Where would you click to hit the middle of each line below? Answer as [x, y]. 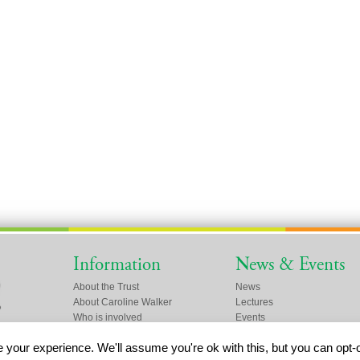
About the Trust [106, 287]
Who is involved [108, 317]
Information [117, 265]
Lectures [254, 302]
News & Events [290, 265]
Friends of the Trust [115, 333]
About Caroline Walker [123, 302]
